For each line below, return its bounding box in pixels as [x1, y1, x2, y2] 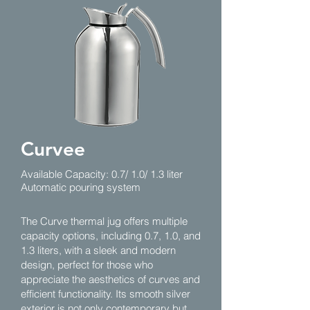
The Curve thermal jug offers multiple [21, 215, 188, 228]
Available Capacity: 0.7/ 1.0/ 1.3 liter [21, 167, 183, 181]
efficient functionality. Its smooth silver [21, 287, 190, 300]
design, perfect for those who [21, 258, 153, 271]
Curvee [21, 137, 85, 161]
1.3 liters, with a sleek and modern [21, 244, 176, 257]
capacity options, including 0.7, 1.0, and [21, 229, 201, 242]
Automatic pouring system [21, 181, 140, 194]
